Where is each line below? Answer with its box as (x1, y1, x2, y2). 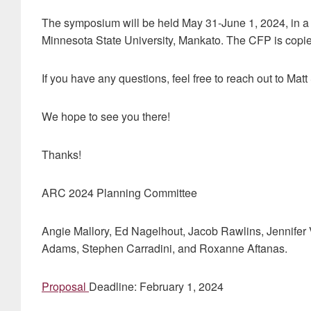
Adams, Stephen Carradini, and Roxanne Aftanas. (42, 240, 287, 256)
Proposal (42, 278, 89, 294)
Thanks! (42, 146, 81, 162)
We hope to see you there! (42, 108, 170, 124)
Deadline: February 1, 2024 (89, 278, 224, 294)
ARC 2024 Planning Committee (42, 185, 197, 201)
